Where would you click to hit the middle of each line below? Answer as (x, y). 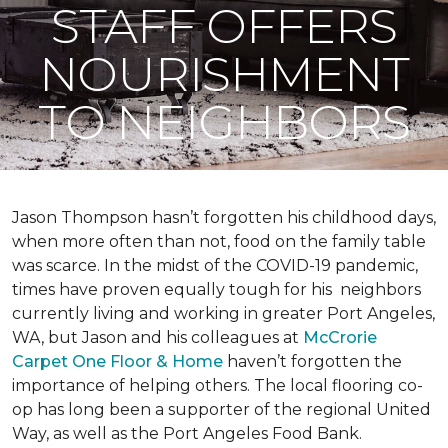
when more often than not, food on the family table (219, 241)
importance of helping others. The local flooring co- (217, 385)
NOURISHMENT (224, 74)
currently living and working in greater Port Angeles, (223, 313)
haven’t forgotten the (312, 361)
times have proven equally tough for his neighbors (216, 289)
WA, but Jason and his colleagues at (157, 337)
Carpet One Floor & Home (117, 361)
